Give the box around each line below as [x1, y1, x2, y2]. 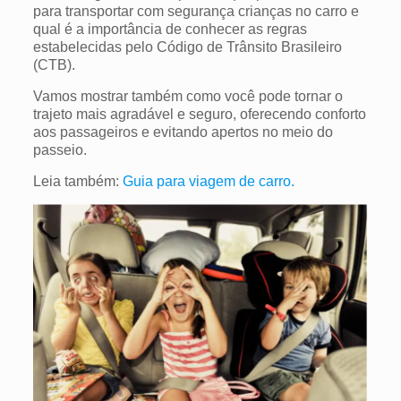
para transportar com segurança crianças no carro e [32, 3, 359, 19]
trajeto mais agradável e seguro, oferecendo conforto [32, 106, 366, 122]
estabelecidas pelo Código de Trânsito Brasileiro [32, 38, 342, 55]
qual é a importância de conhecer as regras [32, 21, 307, 37]
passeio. [32, 141, 87, 158]
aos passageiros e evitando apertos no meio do [32, 124, 333, 140]
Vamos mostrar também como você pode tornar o [32, 88, 343, 104]
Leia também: [32, 173, 123, 189]
